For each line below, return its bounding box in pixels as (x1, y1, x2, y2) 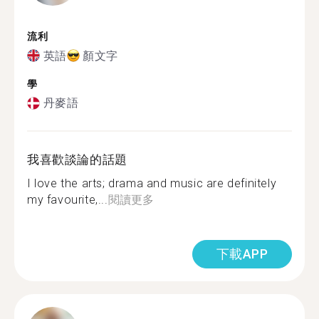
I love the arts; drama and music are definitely (27, 177, 277, 190)
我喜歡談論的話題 (27, 152, 127, 167)
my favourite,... (27, 193, 108, 206)
